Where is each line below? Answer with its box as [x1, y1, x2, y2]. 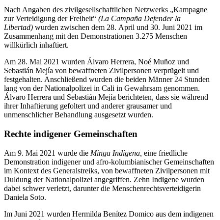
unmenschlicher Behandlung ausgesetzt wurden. [4, 110, 153, 119]
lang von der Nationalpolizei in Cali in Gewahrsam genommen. [4, 84, 200, 93]
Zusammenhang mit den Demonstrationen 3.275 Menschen [4, 32, 187, 41]
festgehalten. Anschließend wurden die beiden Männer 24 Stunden [4, 75, 210, 84]
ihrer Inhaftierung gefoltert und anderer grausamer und [4, 102, 172, 110]
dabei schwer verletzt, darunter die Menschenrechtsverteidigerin [4, 184, 201, 192]
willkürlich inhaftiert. [4, 41, 69, 50]
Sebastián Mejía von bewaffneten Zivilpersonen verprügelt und [4, 66, 199, 75]
